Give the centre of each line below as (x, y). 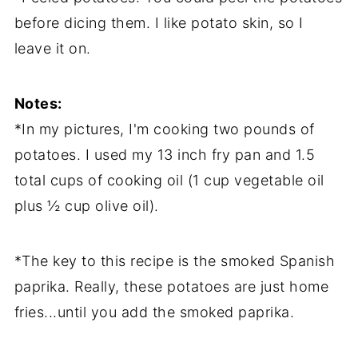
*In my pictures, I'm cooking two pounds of (164, 129)
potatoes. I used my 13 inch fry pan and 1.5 (165, 154)
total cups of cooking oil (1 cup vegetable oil (169, 180)
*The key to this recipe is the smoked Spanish (175, 261)
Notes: (38, 103)
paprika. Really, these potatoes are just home (171, 286)
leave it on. (52, 48)
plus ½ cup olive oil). (86, 205)
